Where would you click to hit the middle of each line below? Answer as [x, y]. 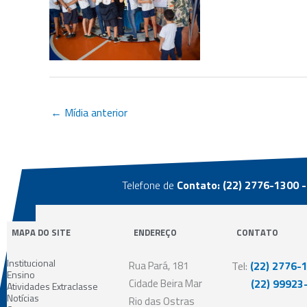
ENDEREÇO [155, 232]
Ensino [21, 274]
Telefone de [149, 185]
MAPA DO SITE [41, 232]
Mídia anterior [95, 113]
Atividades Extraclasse [52, 286]
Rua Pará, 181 [159, 265]
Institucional [31, 262]
